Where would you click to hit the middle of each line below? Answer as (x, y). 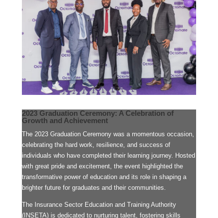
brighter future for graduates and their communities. (94, 187)
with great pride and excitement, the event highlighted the (102, 166)
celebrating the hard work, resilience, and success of (96, 145)
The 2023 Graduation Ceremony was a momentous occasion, (108, 134)
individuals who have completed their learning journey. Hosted (108, 155)
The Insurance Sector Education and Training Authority (99, 204)
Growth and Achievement (65, 120)
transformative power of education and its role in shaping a (104, 177)
